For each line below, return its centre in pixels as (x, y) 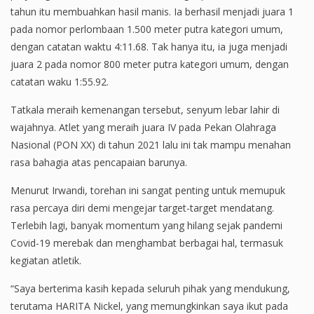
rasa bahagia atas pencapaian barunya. (100, 163)
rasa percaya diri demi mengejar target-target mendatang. (142, 208)
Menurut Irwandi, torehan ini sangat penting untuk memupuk (148, 191)
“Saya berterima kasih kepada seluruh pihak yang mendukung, (150, 289)
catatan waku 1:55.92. (60, 82)
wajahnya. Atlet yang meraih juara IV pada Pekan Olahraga (143, 128)
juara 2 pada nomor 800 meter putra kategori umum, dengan (150, 64)
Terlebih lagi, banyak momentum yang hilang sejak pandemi (146, 226)
